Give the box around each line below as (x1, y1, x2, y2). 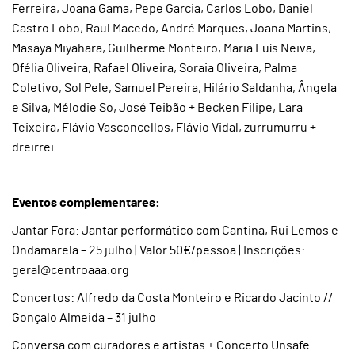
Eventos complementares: (12, 197, 160, 209)
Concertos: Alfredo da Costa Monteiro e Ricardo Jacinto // (12, 292, 333, 304)
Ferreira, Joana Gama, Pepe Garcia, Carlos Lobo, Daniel (12, 2, 313, 15)
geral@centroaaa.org (12, 264, 129, 277)
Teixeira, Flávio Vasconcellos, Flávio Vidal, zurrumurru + (12, 121, 316, 134)
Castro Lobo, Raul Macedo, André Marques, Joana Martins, (12, 22, 331, 35)
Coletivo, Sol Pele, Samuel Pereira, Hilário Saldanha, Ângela (12, 82, 337, 94)
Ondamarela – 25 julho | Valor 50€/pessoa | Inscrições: (12, 244, 305, 257)
